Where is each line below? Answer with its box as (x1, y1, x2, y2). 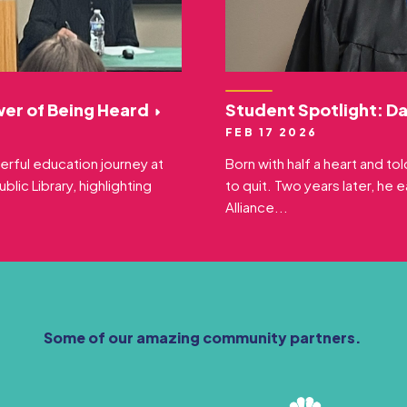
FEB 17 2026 (225, 124, 318, 139)
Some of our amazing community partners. (43, 327, 364, 347)
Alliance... (225, 197, 288, 215)
